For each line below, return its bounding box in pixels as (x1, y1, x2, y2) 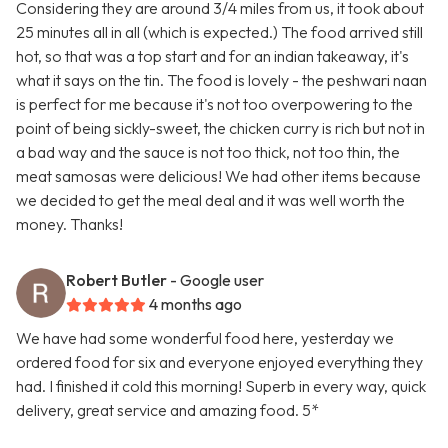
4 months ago (149, 294, 242, 315)
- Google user (170, 270, 264, 291)
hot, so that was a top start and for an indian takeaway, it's (16, 46, 409, 67)
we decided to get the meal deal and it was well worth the (16, 190, 405, 211)
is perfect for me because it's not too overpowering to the (16, 94, 413, 115)
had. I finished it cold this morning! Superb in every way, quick (16, 376, 426, 397)
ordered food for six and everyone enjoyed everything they (16, 352, 423, 373)
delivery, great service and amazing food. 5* (16, 400, 319, 421)
